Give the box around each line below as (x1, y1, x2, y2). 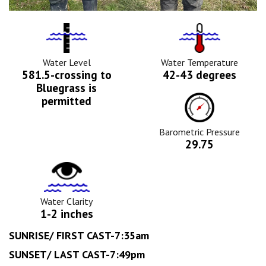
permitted (42, 93, 91, 108)
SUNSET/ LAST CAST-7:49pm (9, 247, 145, 261)
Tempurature (199, 23, 250, 35)
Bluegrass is (36, 80, 97, 95)
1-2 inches (40, 205, 93, 221)
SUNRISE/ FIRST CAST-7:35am (9, 228, 149, 242)
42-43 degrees (163, 66, 236, 82)
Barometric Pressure (159, 125, 240, 138)
